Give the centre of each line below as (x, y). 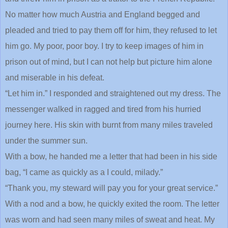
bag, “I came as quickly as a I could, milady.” (84, 172)
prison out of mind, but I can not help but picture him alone (109, 62)
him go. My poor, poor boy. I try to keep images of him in (104, 46)
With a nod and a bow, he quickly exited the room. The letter (112, 204)
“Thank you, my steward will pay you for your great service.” (111, 188)
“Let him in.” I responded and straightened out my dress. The (113, 93)
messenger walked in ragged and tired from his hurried (103, 109)
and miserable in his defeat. (55, 77)
